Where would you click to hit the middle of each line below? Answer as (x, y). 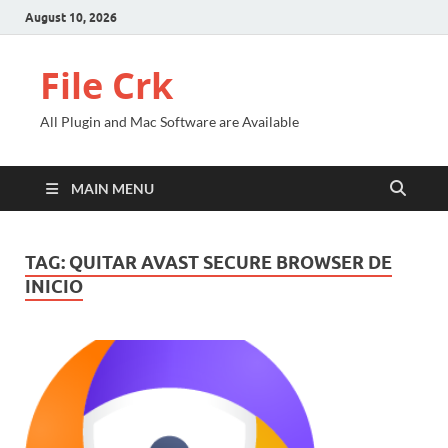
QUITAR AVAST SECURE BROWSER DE (230, 262)
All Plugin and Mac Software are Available (169, 121)
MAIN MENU (112, 188)
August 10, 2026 (71, 17)
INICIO (54, 286)
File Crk (106, 85)
